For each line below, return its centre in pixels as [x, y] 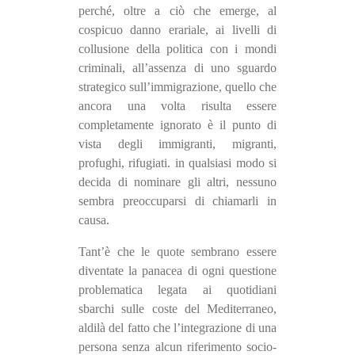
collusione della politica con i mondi [177, 49]
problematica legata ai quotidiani [177, 290]
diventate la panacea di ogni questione [177, 271]
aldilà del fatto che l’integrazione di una [177, 328]
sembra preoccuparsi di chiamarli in [177, 201]
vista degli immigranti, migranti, [177, 144]
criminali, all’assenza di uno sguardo [177, 68]
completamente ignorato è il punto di [177, 125]
